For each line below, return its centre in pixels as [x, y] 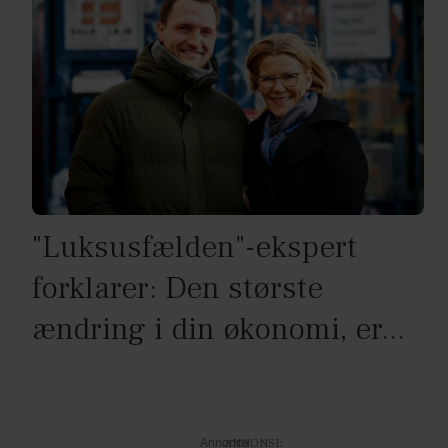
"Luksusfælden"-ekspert [194, 247]
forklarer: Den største [177, 288]
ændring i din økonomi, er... [218, 329]
